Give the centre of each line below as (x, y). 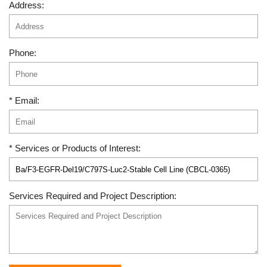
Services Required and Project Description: (93, 196)
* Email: (24, 100)
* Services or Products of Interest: (75, 148)
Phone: (23, 53)
